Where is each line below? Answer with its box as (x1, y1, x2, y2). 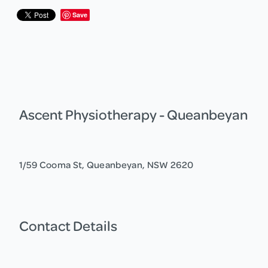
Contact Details (19, 216, 117, 234)
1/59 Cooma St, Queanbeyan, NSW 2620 (19, 158, 194, 170)
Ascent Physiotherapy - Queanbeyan (19, 105, 248, 123)
